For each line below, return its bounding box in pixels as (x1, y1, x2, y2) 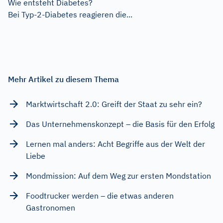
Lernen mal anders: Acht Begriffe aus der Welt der (26, 138, 205, 149)
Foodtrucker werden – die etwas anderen (26, 190, 174, 201)
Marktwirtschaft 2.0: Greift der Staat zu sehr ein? (26, 99, 202, 109)
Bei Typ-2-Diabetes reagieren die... (8, 9, 132, 19)
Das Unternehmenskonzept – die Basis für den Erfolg (26, 118, 215, 129)
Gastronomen (26, 202, 75, 213)
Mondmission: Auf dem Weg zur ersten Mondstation (26, 170, 211, 181)
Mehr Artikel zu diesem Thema (8, 74, 119, 84)
